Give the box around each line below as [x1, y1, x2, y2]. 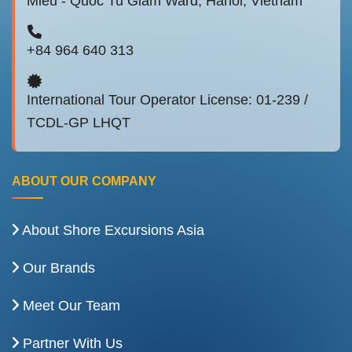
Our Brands [19, 260, 95, 277]
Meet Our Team [19, 298, 120, 314]
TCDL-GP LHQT [27, 114, 130, 131]
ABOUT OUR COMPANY [12, 174, 156, 189]
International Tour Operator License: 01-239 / [27, 91, 308, 108]
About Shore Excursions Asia [19, 222, 204, 239]
